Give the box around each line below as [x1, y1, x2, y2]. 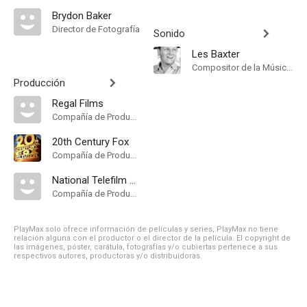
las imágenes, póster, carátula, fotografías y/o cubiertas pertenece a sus [14, 243, 278, 251]
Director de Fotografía [52, 24, 140, 34]
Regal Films [52, 97, 103, 110]
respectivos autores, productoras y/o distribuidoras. [14, 251, 202, 260]
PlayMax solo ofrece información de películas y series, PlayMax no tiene [14, 225, 278, 234]
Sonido [153, 27, 185, 40]
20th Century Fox [52, 136, 129, 148]
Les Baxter [192, 48, 240, 60]
